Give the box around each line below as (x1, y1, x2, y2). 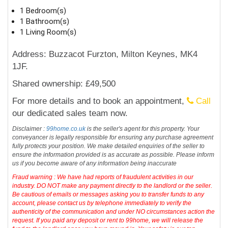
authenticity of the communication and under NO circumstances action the (12, 208, 215, 215)
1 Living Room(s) (20, 27, 77, 37)
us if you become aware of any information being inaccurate (12, 159, 177, 167)
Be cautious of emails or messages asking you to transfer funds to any (12, 190, 205, 198)
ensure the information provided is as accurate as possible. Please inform (12, 151, 215, 158)
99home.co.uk (46, 125, 86, 132)
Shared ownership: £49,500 (12, 78, 116, 89)
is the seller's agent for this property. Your (85, 125, 200, 132)
